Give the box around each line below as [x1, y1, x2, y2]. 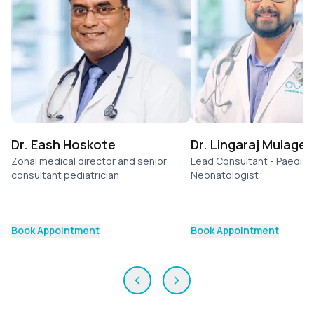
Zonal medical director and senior [11, 153, 167, 168]
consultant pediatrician [11, 168, 119, 182]
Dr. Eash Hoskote [11, 135, 116, 153]
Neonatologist [191, 168, 259, 182]
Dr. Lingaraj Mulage [191, 135, 306, 153]
